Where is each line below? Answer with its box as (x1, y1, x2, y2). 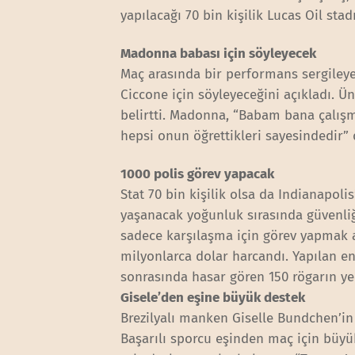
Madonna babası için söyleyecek (120, 44, 317, 62)
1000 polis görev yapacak (120, 165, 275, 182)
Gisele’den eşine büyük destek (120, 288, 306, 306)
